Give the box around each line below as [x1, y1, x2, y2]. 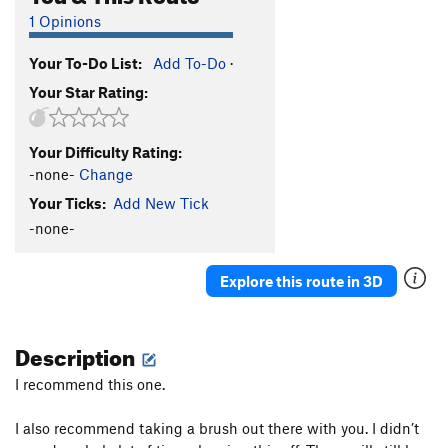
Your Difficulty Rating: [29, 142, 182, 161]
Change [79, 164, 133, 183]
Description [15, 336, 139, 372]
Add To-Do [153, 53, 226, 72]
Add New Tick [113, 193, 209, 212]
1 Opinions [29, 11, 101, 30]
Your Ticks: [29, 193, 106, 212]
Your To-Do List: [29, 53, 142, 72]
